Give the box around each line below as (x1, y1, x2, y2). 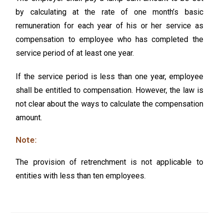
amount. (16, 112, 43, 122)
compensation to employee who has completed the (16, 34, 203, 44)
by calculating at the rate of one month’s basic (16, 7, 203, 17)
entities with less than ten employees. (16, 171, 146, 180)
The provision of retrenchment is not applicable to (16, 157, 203, 167)
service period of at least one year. (16, 48, 134, 58)
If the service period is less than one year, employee (16, 71, 203, 81)
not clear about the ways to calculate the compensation (16, 99, 203, 109)
